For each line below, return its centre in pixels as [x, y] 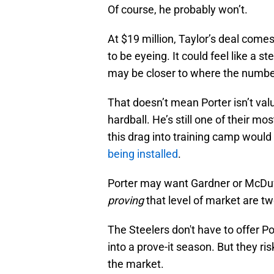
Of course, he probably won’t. [178, 10]
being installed [143, 154]
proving [126, 201]
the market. [136, 264]
